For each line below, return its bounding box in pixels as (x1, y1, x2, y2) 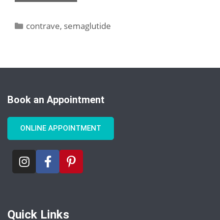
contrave (26, 20, 60, 31)
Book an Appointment (7, 93, 105, 106)
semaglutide (64, 20, 111, 31)
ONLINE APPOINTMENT (20, 123, 101, 133)
